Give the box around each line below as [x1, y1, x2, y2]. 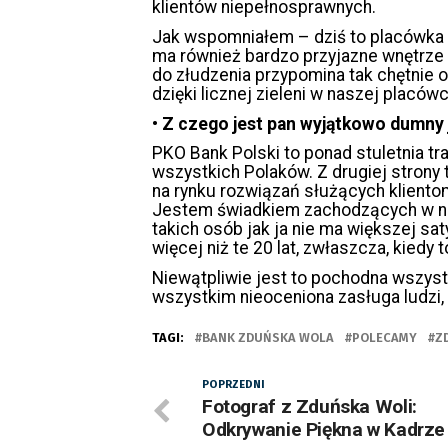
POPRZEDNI [202, 378, 265, 392]
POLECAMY [352, 330, 417, 346]
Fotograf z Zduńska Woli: [202, 395, 417, 419]
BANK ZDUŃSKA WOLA [202, 330, 334, 346]
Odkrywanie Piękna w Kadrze [202, 418, 446, 442]
